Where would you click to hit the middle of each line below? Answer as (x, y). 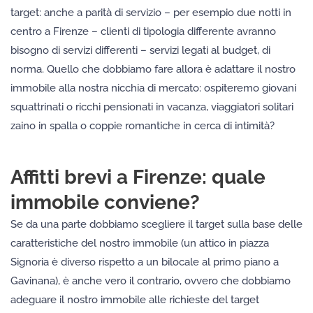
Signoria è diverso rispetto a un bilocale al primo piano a (145, 262)
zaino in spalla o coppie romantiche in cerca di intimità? (143, 126)
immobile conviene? (105, 203)
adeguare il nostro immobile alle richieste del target (135, 300)
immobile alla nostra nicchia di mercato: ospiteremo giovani (153, 88)
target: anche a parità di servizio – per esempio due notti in (151, 13)
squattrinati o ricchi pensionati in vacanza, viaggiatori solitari (152, 107)
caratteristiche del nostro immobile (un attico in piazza (140, 243)
